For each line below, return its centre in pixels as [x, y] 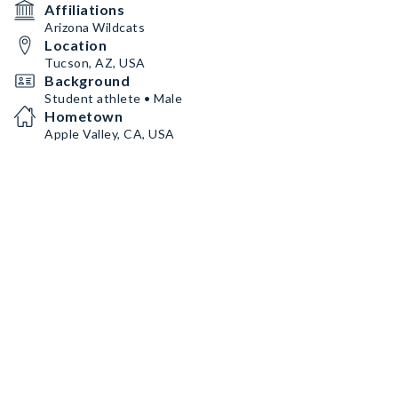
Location [76, 45]
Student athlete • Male [113, 98]
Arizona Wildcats [95, 27]
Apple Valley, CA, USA [110, 134]
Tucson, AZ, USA [95, 63]
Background [87, 80]
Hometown [84, 116]
